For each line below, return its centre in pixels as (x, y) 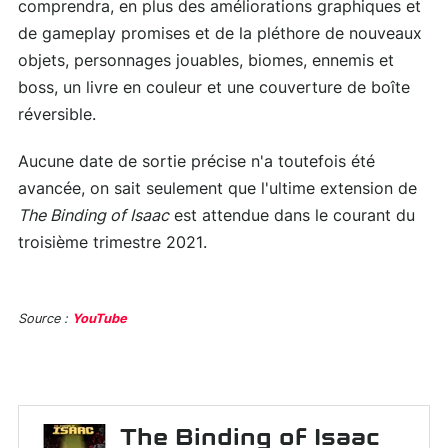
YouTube (99, 319)
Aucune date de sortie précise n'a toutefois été (196, 161)
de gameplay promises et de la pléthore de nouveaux (220, 33)
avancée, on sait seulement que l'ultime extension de (217, 188)
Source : (45, 319)
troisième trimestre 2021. (112, 242)
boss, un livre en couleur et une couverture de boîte (214, 87)
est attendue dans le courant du (292, 215)
